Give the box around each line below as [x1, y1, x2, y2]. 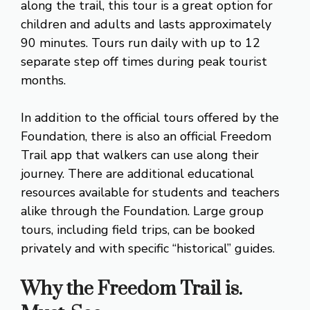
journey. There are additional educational [21, 165, 254, 182]
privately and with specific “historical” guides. [21, 239, 275, 257]
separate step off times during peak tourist [21, 53, 267, 70]
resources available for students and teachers [21, 183, 280, 201]
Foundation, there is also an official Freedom [21, 127, 271, 145]
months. [21, 71, 66, 89]
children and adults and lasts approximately [21, 15, 271, 33]
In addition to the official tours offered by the [21, 109, 279, 126]
